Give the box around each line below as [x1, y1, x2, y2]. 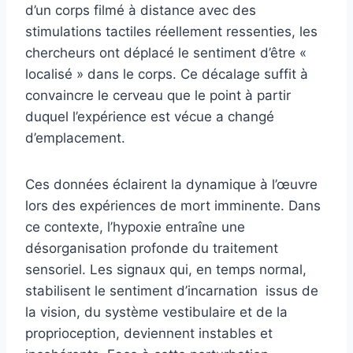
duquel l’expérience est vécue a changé [25, 108, 274, 124]
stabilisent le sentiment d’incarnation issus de [25, 282, 318, 299]
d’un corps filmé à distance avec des [25, 2, 256, 18]
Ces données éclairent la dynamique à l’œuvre [25, 176, 318, 192]
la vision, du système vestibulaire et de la [25, 303, 288, 320]
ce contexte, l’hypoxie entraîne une [25, 218, 245, 235]
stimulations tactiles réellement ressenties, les [25, 23, 318, 39]
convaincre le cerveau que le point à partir [25, 87, 291, 103]
